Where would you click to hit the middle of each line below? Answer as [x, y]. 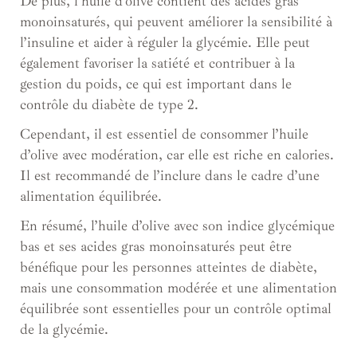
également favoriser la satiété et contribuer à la [157, 63]
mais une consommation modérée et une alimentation [178, 287]
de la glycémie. [64, 329]
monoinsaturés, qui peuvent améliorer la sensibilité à [176, 21]
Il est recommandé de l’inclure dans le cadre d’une [170, 175]
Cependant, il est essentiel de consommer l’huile [164, 133]
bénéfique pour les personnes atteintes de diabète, [169, 267]
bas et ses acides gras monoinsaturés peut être [156, 246]
